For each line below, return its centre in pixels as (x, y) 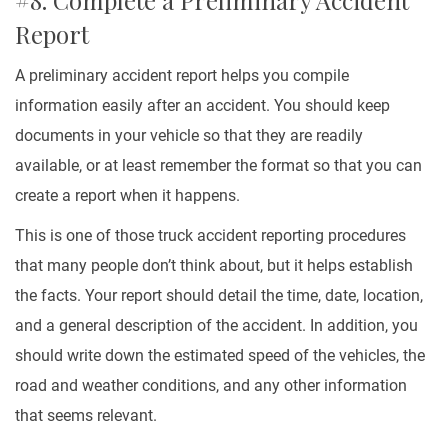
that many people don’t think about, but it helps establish (214, 265)
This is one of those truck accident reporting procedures (210, 235)
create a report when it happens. (127, 195)
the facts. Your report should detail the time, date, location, (219, 295)
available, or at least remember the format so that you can (218, 165)
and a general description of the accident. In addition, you (216, 325)
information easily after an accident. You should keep (202, 105)
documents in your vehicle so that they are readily (189, 135)
